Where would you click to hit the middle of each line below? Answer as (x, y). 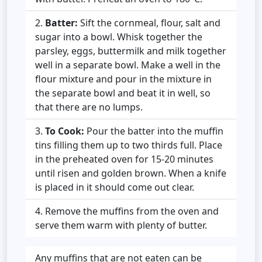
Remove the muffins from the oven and (132, 211)
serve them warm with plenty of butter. (121, 225)
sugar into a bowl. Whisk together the (119, 37)
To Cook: (65, 131)
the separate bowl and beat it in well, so (123, 93)
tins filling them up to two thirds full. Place (129, 145)
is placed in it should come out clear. (115, 187)
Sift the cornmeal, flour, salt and (149, 23)
